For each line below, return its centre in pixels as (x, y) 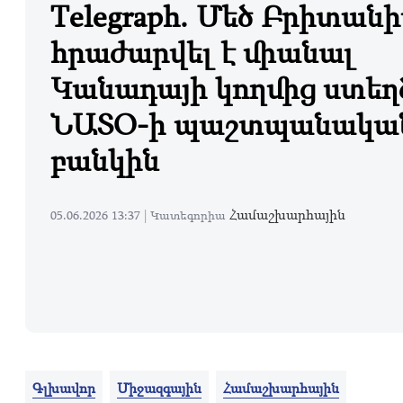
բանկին (105, 160)
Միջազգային (159, 388)
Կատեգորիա (190, 215)
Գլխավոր (64, 388)
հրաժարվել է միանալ (202, 52)
